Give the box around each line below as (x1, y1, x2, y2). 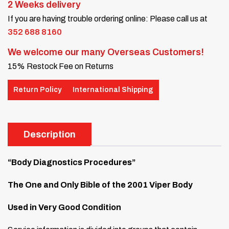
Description (24, 129, 76, 140)
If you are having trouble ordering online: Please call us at (8, 14, 208, 23)
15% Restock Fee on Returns (8, 61, 113, 71)
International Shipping (73, 86, 153, 94)
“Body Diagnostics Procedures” (8, 157, 135, 167)
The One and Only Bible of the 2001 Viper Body (8, 180, 193, 189)
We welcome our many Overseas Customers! (8, 47, 204, 57)
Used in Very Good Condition (8, 202, 121, 212)
